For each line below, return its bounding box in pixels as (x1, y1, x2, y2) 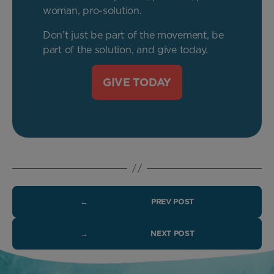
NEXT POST (150, 228, 194, 238)
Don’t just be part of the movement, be (43, 29, 224, 41)
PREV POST (150, 196, 194, 206)
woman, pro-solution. (43, 4, 142, 17)
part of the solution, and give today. (43, 43, 209, 56)
